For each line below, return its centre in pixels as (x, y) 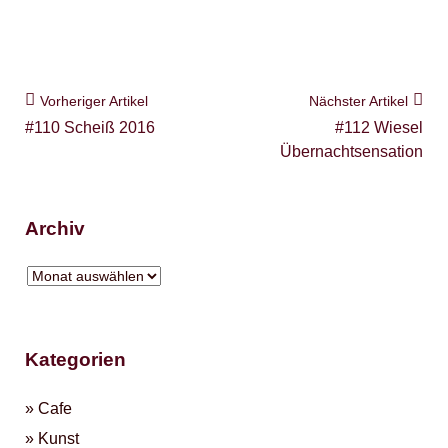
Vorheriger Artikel (94, 101)
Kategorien (75, 359)
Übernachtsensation (351, 151)
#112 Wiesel (379, 127)
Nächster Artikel (358, 101)
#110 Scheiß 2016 (90, 127)
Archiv (55, 228)
